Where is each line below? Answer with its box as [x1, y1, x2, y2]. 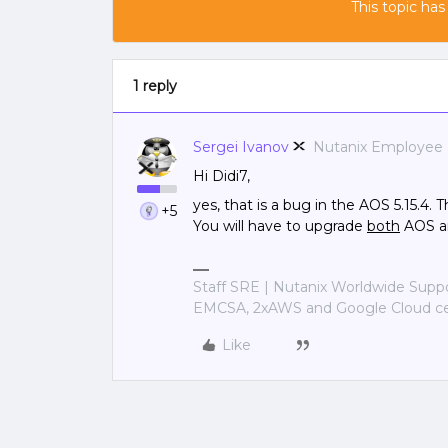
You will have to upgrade [193, 217, 367, 235]
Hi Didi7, [193, 167, 250, 185]
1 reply [133, 77, 177, 95]
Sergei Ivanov [193, 138, 289, 156]
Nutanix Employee [313, 138, 443, 156]
